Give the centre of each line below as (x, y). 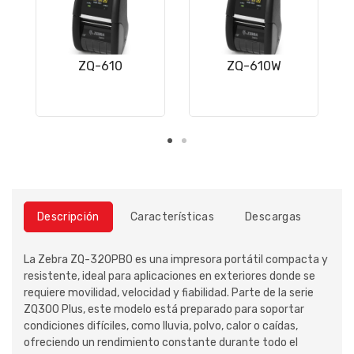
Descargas (273, 217)
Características (172, 217)
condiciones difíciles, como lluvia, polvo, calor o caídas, (161, 326)
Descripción (68, 217)
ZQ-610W (254, 66)
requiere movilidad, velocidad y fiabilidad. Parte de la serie (169, 293)
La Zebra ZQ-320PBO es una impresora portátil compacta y (176, 260)
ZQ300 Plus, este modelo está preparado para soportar (164, 310)
